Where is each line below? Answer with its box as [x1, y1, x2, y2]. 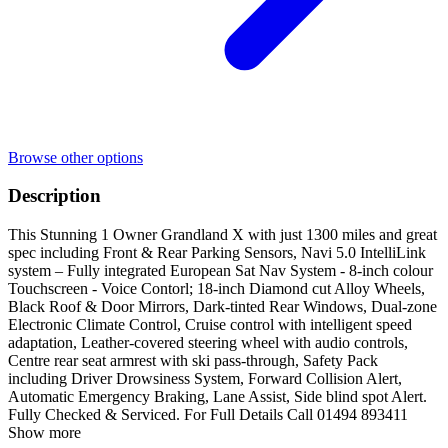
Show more [8, 423, 81, 441]
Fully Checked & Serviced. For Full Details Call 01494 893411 [8, 405, 408, 423]
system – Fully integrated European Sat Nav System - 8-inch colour [8, 261, 433, 279]
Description [8, 185, 101, 207]
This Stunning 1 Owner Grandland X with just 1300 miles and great [8, 225, 437, 243]
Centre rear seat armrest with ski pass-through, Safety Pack [8, 351, 378, 369]
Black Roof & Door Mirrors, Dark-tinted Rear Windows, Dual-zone [8, 297, 437, 315]
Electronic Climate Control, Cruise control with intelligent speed [8, 315, 412, 333]
